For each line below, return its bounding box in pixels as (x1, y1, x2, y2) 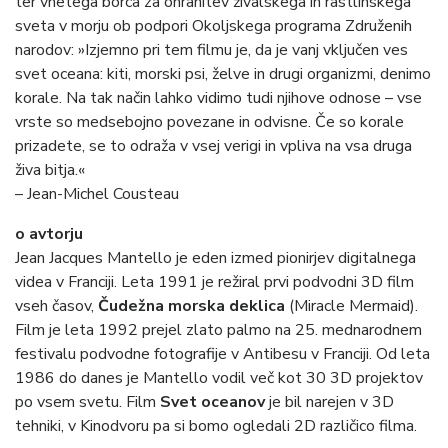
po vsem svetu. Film (15, 391, 160, 414)
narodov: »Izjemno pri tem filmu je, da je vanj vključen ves (15, 39, 408, 62)
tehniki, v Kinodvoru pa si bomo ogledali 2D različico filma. (15, 415, 417, 438)
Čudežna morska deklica (98, 295, 285, 318)
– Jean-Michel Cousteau (15, 183, 179, 206)
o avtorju (15, 223, 83, 246)
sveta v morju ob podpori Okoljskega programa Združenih (15, 15, 412, 38)
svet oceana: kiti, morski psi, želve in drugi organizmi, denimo (15, 63, 431, 86)
